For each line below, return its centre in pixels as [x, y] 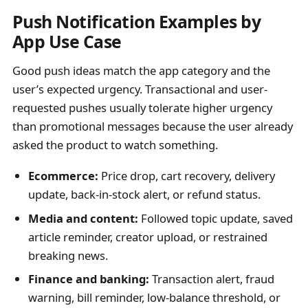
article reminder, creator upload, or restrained [147, 236]
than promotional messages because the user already [152, 126]
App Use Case [67, 42]
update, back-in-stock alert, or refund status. [144, 195]
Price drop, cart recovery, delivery [186, 176]
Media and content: [83, 218]
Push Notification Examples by [136, 22]
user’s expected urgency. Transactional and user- [140, 89]
